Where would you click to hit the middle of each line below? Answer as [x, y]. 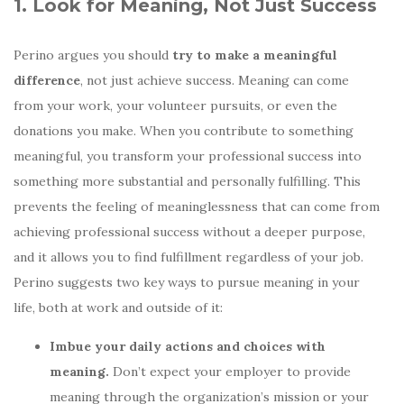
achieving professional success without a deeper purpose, [189, 231]
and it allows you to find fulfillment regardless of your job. [188, 257]
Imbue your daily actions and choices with [188, 346]
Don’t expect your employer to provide [230, 371]
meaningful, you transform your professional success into [188, 156]
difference [47, 80]
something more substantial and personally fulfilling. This [187, 181]
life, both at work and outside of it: [118, 307]
